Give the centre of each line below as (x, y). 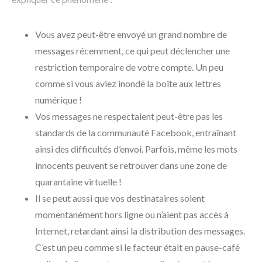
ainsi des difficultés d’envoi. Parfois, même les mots (136, 149)
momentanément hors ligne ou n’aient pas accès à (132, 214)
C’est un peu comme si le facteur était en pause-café (137, 247)
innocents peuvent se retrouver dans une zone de (131, 165)
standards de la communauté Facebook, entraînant (136, 132)
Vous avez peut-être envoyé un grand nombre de (131, 34)
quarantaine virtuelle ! (78, 181)
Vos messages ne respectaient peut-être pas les (129, 116)
